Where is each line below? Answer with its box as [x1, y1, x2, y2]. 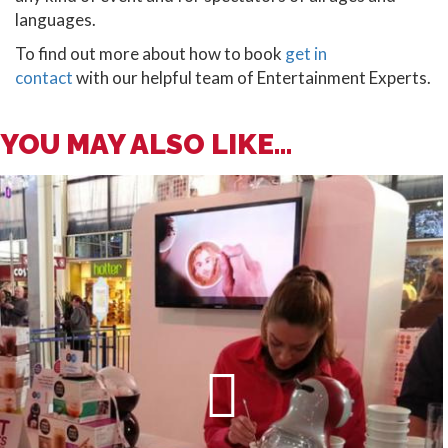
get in [285, 43, 327, 65]
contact [15, 67, 73, 89]
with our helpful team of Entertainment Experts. [73, 67, 431, 89]
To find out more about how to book [15, 43, 285, 65]
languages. [15, 9, 96, 31]
